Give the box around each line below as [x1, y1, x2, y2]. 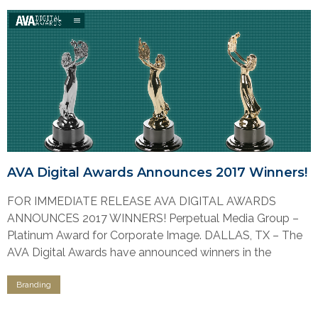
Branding [16, 279, 51, 290]
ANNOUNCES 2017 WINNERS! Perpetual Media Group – [7, 211, 299, 225]
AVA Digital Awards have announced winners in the [7, 245, 271, 259]
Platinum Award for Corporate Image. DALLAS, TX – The [7, 228, 302, 242]
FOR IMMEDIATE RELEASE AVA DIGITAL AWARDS [7, 194, 276, 208]
